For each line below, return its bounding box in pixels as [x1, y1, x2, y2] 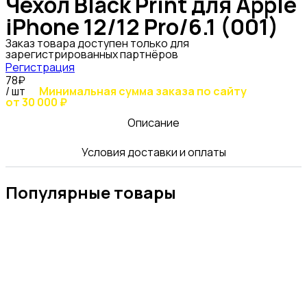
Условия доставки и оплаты [81, 144, 226, 160]
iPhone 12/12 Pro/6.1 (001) [5, 11, 279, 42]
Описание [127, 114, 180, 130]
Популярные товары [5, 180, 176, 204]
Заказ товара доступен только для [5, 35, 189, 51]
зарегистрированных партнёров [5, 46, 178, 62]
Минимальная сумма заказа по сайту [39, 83, 247, 99]
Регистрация [5, 59, 75, 75]
